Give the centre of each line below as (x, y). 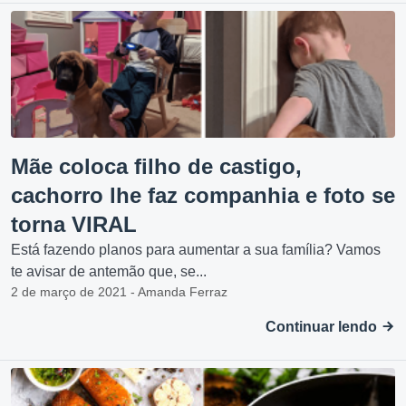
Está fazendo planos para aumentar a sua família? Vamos (196, 250)
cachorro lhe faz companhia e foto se (203, 195)
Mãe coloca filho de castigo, (156, 166)
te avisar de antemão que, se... (109, 271)
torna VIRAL (74, 224)
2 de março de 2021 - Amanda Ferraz (119, 292)
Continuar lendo (323, 327)
